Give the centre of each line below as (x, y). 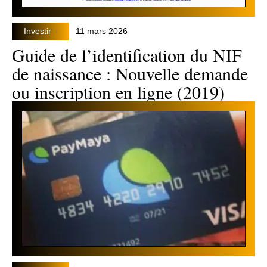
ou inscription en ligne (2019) (118, 92)
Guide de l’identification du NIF (127, 55)
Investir (38, 32)
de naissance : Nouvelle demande (130, 74)
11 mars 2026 (102, 32)
